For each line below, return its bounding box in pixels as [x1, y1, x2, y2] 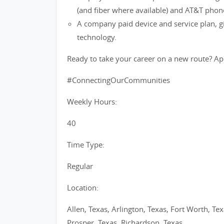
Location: [67, 182, 98, 192]
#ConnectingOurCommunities [67, 75, 170, 85]
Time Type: [67, 139, 104, 149]
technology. [77, 32, 116, 42]
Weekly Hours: [67, 96, 117, 106]
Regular [67, 161, 93, 171]
